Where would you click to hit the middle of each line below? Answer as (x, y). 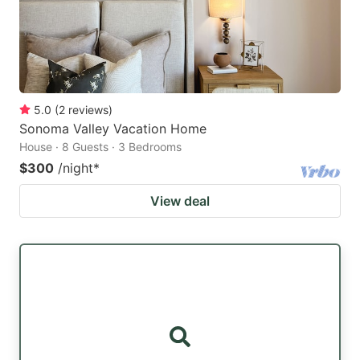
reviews (88, 109)
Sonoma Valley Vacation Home (113, 128)
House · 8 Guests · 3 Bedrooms (100, 146)
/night (76, 168)
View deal (180, 200)
